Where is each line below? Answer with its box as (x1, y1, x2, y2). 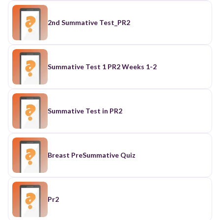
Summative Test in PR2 (48, 106, 122, 115)
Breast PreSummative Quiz (48, 150, 136, 159)
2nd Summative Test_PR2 (48, 18, 130, 27)
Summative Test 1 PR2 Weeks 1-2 (108, 62, 157, 71)
